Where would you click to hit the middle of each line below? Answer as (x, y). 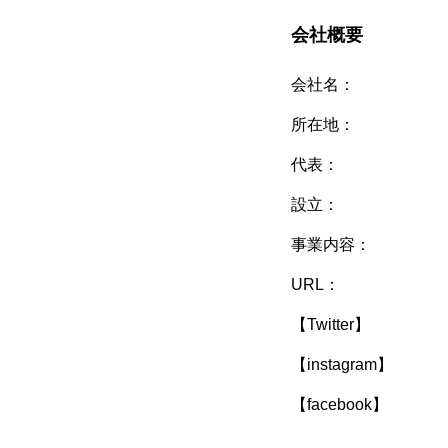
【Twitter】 (330, 324)
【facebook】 (339, 404)
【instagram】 (342, 364)
